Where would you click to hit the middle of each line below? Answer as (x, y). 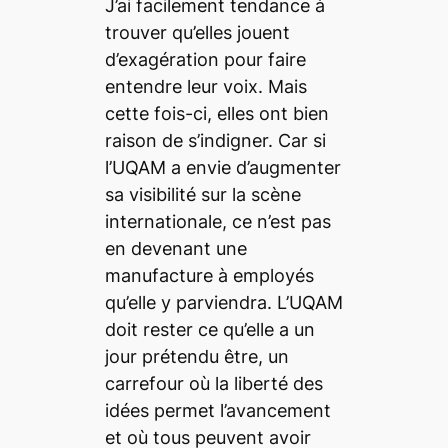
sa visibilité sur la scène (202, 194)
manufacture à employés (209, 275)
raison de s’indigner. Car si (215, 140)
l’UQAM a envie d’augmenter (222, 167)
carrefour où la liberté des (213, 383)
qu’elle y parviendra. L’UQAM (223, 302)
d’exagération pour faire (205, 59)
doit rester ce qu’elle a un (209, 329)
